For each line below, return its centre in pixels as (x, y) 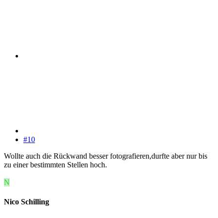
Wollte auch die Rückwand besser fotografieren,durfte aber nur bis (106, 156)
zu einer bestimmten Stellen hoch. (55, 165)
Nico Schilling (27, 201)
